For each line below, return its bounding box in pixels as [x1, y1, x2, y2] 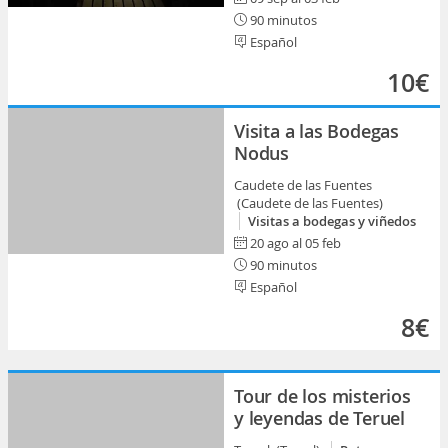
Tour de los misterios [234, 384, 411, 408]
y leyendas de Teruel [234, 406, 406, 430]
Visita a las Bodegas [234, 119, 400, 143]
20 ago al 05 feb [250, 234, 341, 252]
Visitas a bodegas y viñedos [248, 212, 416, 230]
